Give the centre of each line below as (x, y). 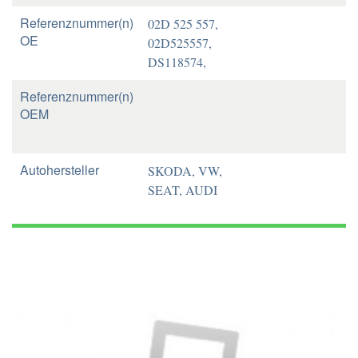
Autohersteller (60, 170)
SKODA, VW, (185, 171)
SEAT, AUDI (183, 190)
